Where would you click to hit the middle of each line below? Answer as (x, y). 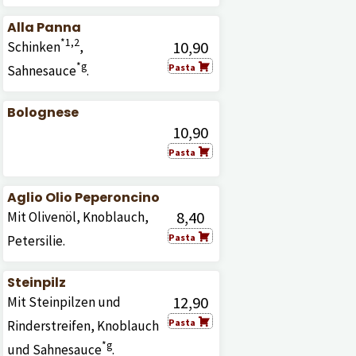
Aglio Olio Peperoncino (83, 197)
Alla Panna (44, 27)
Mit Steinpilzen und (64, 302)
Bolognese (43, 112)
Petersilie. (36, 241)
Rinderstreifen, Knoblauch (83, 326)
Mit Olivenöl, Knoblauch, (77, 217)
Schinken (33, 47)
